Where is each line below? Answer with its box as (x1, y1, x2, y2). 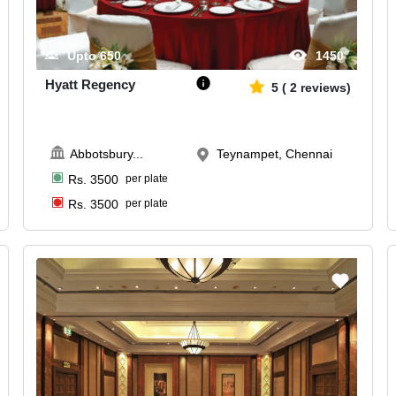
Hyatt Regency (45, 77, 136, 93)
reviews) (300, 80, 351, 95)
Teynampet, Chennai (217, 146, 333, 161)
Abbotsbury (69, 146, 133, 161)
